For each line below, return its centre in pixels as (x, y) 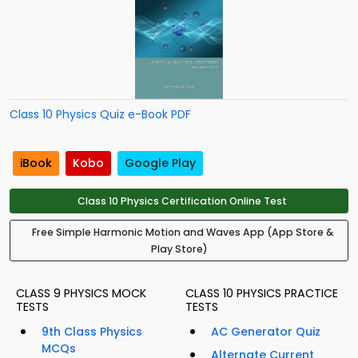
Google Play (160, 163)
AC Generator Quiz (266, 331)
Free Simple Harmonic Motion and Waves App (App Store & (182, 232)
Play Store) (179, 249)
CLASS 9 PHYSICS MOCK (81, 293)
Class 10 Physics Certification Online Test (182, 201)
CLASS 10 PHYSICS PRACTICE (262, 293)
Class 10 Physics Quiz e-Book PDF (100, 114)
